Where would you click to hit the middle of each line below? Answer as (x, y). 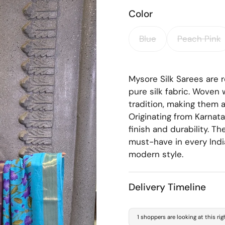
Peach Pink (199, 39)
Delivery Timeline (167, 187)
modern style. (156, 154)
